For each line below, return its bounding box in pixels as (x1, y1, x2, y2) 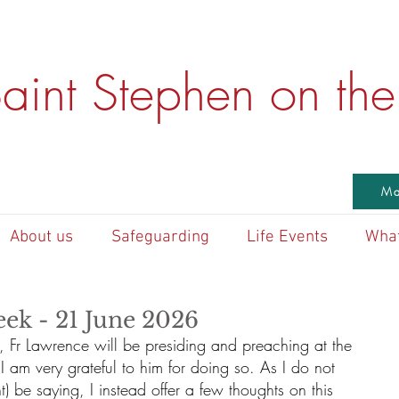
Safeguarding (110, 227, 209, 248)
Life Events (247, 227, 328, 248)
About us (9, 227, 73, 248)
